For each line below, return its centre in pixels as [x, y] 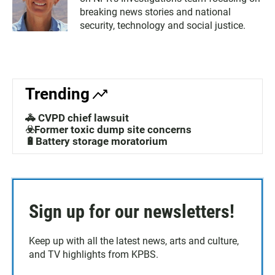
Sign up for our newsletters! [132, 212]
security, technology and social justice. [163, 26]
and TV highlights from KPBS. [94, 255]
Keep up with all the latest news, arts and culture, [134, 241]
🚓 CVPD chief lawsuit [77, 118]
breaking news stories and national [155, 12]
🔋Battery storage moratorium [96, 141]
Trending [57, 94]
